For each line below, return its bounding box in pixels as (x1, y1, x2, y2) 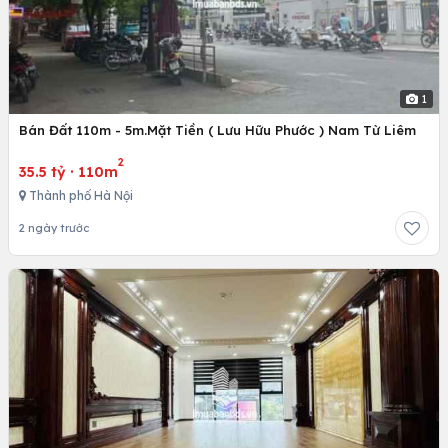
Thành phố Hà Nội (26, 187, 133, 203)
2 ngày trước (19, 220, 89, 235)
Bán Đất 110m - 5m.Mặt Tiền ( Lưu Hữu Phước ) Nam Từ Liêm (19, 121, 416, 138)
